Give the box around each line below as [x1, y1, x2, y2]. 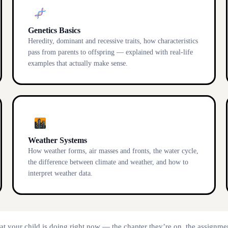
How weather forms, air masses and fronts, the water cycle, [28, 147, 198, 155]
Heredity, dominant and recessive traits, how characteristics [28, 37, 198, 45]
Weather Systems [28, 136, 87, 145]
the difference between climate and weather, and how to [28, 158, 188, 166]
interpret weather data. [28, 169, 93, 177]
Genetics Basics [28, 26, 80, 35]
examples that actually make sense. [28, 60, 128, 67]
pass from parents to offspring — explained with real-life [28, 48, 193, 56]
